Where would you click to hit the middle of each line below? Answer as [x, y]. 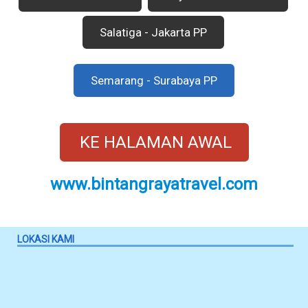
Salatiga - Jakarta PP [153, 32]
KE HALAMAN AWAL [155, 142]
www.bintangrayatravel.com [154, 184]
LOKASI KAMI [45, 239]
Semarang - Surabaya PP [154, 80]
